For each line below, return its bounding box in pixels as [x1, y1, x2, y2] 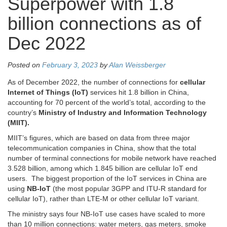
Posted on [8, 61, 42, 69]
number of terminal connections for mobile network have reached [8, 154, 216, 163]
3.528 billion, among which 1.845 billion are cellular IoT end [8, 164, 198, 173]
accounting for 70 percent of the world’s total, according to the [8, 98, 206, 107]
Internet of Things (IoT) [8, 88, 88, 97]
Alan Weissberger [109, 61, 166, 69]
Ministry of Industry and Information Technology [39, 108, 207, 117]
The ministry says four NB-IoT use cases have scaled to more [8, 210, 205, 218]
